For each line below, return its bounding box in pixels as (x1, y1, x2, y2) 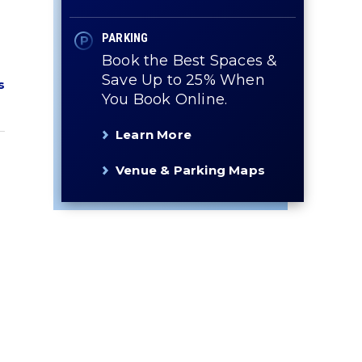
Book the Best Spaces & (102, 52, 278, 69)
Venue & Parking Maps (116, 162, 265, 178)
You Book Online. (102, 90, 228, 108)
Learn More (116, 127, 192, 142)
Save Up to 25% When (102, 71, 265, 89)
